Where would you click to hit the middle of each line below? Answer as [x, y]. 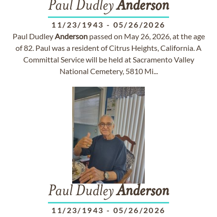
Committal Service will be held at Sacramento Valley [108, 59]
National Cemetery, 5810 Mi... [108, 71]
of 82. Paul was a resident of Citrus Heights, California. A [108, 48]
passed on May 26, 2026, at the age [146, 36]
